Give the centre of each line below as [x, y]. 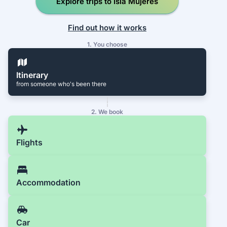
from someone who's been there [61, 84]
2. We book [107, 112]
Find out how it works [107, 27]
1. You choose [107, 45]
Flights [29, 143]
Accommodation [48, 183]
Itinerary [32, 75]
